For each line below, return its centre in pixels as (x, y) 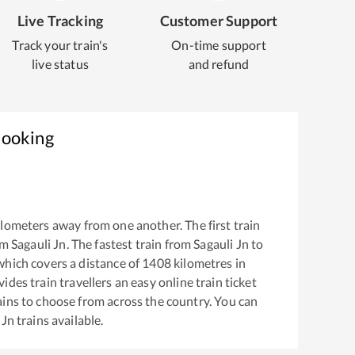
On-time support (219, 45)
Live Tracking (60, 21)
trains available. (59, 320)
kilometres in (208, 263)
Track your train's (60, 45)
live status (60, 64)
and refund (219, 64)
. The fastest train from (130, 244)
